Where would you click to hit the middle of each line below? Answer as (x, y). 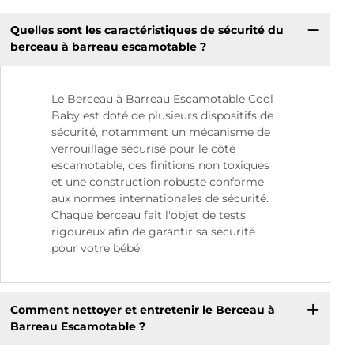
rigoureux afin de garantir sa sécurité (153, 231)
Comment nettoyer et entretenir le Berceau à (142, 310)
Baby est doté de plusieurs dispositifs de (162, 115)
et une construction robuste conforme (158, 181)
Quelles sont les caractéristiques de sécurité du (147, 30)
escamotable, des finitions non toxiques (160, 165)
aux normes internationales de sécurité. (160, 198)
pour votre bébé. (97, 248)
